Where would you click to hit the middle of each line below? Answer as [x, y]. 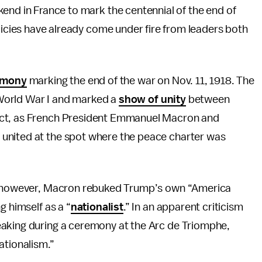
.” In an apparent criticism [183, 207]
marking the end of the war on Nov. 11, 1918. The [140, 81]
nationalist [97, 207]
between [208, 99]
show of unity [152, 99]
